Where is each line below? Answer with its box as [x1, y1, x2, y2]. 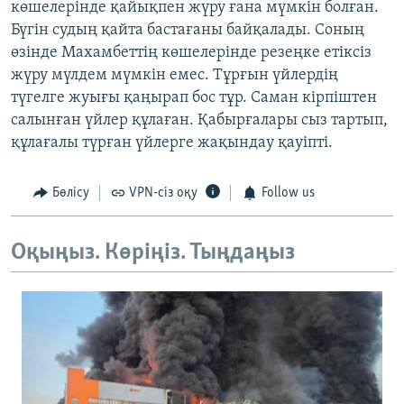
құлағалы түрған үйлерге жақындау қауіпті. [11, 134, 333, 152]
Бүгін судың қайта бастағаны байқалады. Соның [11, 22, 364, 40]
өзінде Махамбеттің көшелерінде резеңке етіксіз [11, 44, 372, 62]
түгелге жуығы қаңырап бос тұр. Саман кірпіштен [11, 89, 377, 107]
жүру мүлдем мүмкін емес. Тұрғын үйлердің [11, 67, 338, 85]
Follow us [261, 186, 315, 201]
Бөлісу [51, 186, 89, 201]
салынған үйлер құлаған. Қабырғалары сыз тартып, [11, 112, 388, 130]
